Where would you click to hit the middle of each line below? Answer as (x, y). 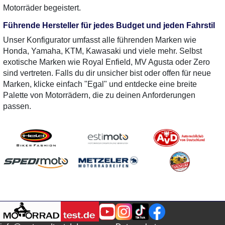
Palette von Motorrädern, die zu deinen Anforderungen (99, 95)
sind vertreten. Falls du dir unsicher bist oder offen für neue (107, 73)
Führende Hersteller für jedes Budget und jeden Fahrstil (109, 25)
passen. (17, 106)
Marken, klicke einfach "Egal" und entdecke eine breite (100, 84)
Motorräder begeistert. (42, 8)
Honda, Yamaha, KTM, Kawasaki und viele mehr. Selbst (102, 51)
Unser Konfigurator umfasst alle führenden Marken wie (100, 40)
